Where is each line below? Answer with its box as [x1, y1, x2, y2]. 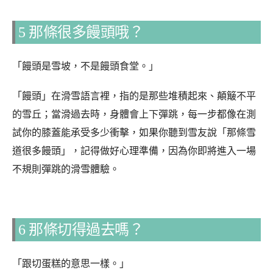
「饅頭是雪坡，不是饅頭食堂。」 [12, 58, 158, 73]
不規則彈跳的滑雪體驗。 [12, 161, 119, 175]
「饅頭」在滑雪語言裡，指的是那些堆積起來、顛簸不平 [12, 88, 256, 102]
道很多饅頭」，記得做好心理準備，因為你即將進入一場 [12, 143, 256, 157]
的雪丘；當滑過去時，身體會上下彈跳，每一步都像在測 [12, 107, 256, 121]
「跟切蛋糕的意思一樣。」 [12, 257, 129, 271]
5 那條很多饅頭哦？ [18, 24, 143, 40]
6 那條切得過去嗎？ [18, 222, 143, 238]
